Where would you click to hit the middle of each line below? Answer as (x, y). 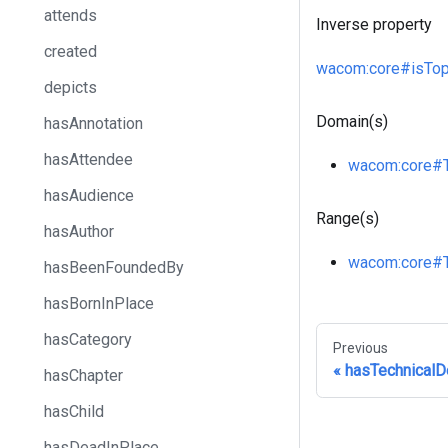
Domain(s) (352, 122)
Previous (360, 348)
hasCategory (88, 339)
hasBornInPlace (99, 303)
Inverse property (374, 25)
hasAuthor (79, 231)
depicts (70, 87)
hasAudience (89, 195)
